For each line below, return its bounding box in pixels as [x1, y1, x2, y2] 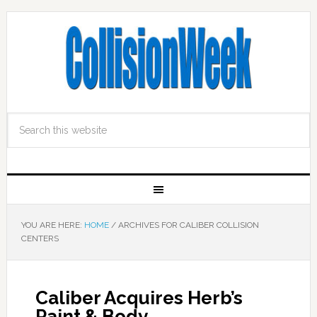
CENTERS [21, 234, 59, 243]
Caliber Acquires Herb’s [35, 287, 243, 309]
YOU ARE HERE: [21, 220, 84, 230]
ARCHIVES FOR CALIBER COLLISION [115, 220, 259, 230]
